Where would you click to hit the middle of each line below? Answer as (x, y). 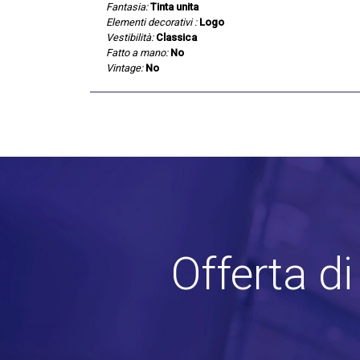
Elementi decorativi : (151, 22)
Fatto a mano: (137, 52)
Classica (176, 37)
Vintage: (125, 67)
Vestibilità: (130, 37)
